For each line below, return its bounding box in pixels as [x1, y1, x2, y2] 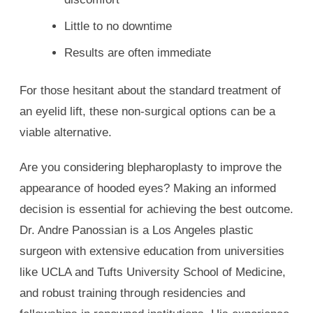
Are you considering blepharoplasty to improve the [20, 161, 282, 175]
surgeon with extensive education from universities [20, 245, 284, 259]
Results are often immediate [64, 46, 211, 60]
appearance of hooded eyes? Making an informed [20, 182, 276, 196]
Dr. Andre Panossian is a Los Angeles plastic [20, 224, 254, 238]
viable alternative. [20, 126, 112, 140]
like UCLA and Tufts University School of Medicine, [20, 265, 286, 279]
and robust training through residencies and [20, 286, 245, 300]
